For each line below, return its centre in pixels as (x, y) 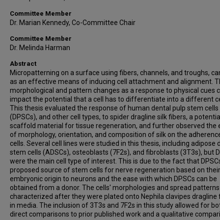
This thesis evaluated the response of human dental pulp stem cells (114, 108)
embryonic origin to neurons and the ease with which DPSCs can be (113, 179)
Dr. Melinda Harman (40, 48)
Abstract (23, 64)
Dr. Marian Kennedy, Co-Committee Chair (73, 23)
